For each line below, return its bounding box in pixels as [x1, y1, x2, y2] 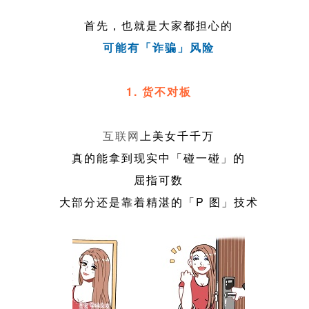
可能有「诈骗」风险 [103, 39, 215, 56]
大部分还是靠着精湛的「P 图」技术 [59, 194, 259, 210]
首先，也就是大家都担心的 [84, 17, 234, 34]
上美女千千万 [140, 128, 215, 144]
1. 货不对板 [126, 83, 192, 100]
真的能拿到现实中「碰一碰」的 [72, 150, 246, 166]
